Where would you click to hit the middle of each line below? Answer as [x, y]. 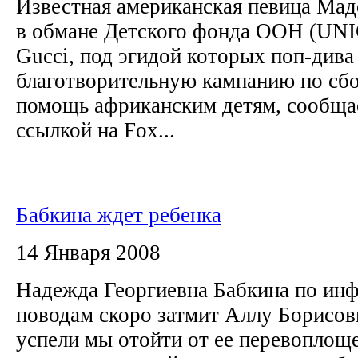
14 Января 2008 [88, 252]
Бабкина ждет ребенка [119, 215]
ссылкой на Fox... [95, 130]
